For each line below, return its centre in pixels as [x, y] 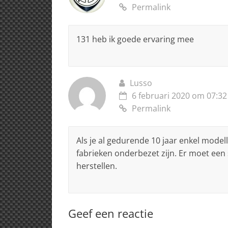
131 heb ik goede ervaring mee [135, 39]
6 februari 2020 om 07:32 [179, 95]
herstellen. [97, 166]
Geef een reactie [111, 213]
